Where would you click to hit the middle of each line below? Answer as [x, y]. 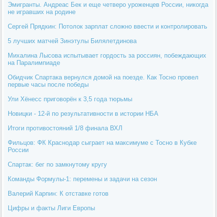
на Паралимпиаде [34, 62]
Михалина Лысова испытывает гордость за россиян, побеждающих [107, 55]
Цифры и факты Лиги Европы [52, 208]
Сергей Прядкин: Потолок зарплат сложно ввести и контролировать [108, 26]
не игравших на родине [42, 12]
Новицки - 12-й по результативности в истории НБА [83, 113]
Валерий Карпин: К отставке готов [58, 193]
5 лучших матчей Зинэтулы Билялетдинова [72, 41]
